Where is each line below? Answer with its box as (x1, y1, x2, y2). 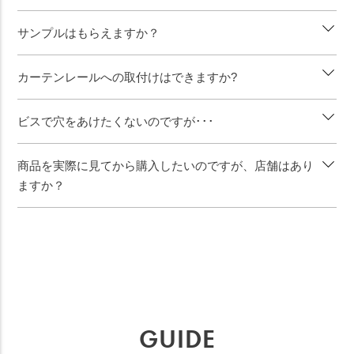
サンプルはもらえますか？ (17, 26, 160, 40)
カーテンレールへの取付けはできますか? (17, 70, 238, 85)
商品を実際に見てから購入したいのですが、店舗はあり (17, 159, 314, 173)
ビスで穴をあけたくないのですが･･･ (17, 115, 215, 129)
